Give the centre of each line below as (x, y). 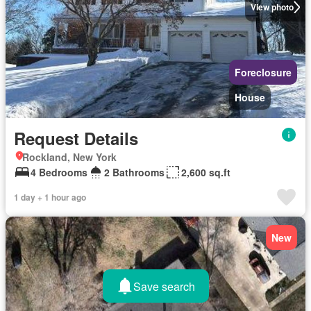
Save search (164, 286)
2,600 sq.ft (206, 172)
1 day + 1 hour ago (50, 197)
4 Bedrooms (59, 172)
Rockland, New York (69, 157)
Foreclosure (263, 72)
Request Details (76, 138)
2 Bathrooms (134, 172)
